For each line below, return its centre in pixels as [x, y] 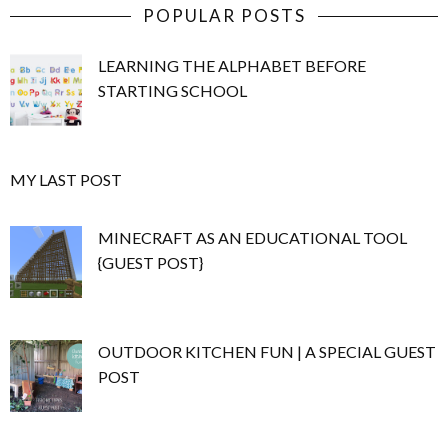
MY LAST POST [66, 180]
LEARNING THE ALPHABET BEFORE [232, 66]
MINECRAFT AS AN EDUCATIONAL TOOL [253, 238]
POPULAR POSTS [224, 16]
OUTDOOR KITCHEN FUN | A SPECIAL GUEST [267, 352]
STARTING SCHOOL [173, 91]
